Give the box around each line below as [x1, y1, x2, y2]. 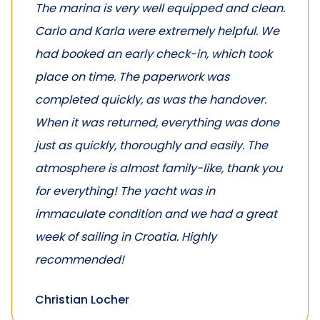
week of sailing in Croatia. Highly [35, 228, 216, 245]
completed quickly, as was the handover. [35, 91, 266, 108]
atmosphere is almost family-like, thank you [35, 159, 282, 176]
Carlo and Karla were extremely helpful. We [35, 22, 279, 39]
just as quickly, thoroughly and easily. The [35, 136, 268, 154]
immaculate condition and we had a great [35, 205, 277, 222]
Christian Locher [35, 291, 129, 308]
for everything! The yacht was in [35, 182, 215, 199]
